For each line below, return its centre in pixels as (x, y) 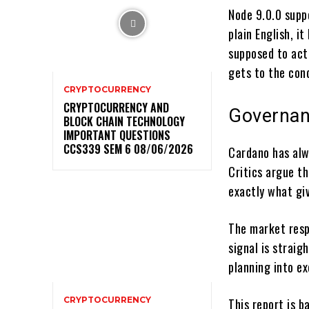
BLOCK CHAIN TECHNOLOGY (124, 121)
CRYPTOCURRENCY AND (116, 107)
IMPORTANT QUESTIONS (117, 135)
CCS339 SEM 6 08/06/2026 (128, 149)
